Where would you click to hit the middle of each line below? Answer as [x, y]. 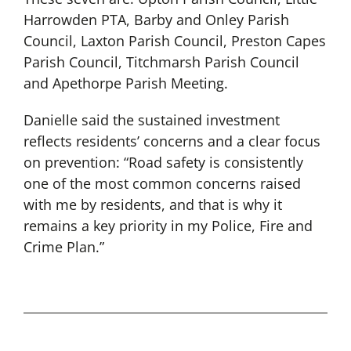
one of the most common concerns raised [162, 184]
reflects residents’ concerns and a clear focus [172, 141]
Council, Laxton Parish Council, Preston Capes [174, 41]
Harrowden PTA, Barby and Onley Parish [156, 20]
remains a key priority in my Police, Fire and [168, 226]
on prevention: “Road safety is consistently [163, 163]
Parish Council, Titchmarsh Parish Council [161, 62]
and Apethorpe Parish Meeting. [125, 83]
